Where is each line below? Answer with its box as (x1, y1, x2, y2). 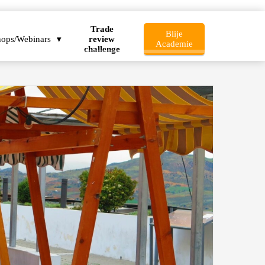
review (89, 34, 115, 44)
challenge (83, 44, 120, 54)
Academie (156, 39, 193, 49)
